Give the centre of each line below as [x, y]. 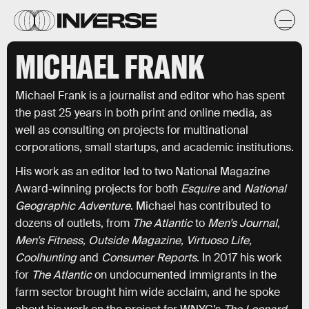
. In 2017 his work [239, 258]
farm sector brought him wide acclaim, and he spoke [148, 292]
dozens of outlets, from [74, 223]
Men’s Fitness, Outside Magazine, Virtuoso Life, [133, 240]
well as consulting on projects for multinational [132, 130]
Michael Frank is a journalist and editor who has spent [150, 96]
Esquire [200, 189]
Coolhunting [47, 258]
